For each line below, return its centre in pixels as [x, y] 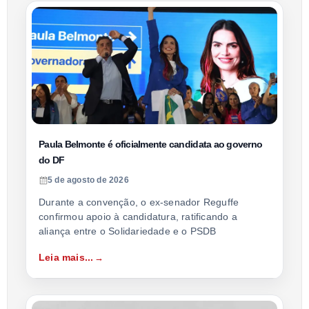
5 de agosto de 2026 [88, 180]
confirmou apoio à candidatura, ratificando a [138, 217]
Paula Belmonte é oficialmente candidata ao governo [151, 144]
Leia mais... [66, 258]
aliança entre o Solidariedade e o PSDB [128, 231]
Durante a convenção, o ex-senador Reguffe [139, 202]
